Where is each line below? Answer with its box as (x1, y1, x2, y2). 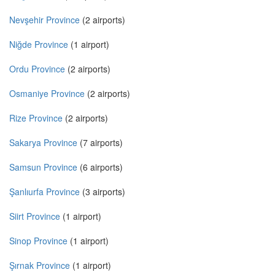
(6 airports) (77, 161, 123, 174)
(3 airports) (80, 185, 125, 198)
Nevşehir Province (9, 14, 80, 26)
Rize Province (9, 112, 63, 125)
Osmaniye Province (9, 87, 85, 100)
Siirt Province (9, 210, 60, 223)
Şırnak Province (9, 259, 70, 272)
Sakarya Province (9, 136, 77, 149)
